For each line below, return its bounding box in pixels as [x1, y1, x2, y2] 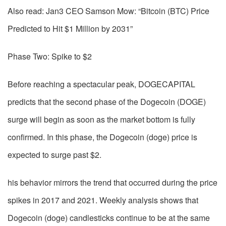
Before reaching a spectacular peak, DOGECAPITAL [8, 78, 195, 90]
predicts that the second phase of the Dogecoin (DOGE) [8, 96, 206, 108]
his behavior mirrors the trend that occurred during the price [8, 177, 217, 189]
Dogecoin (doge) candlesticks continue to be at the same [8, 212, 210, 224]
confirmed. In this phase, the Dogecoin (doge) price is [8, 131, 197, 143]
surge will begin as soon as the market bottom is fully [8, 114, 195, 126]
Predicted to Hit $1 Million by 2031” [8, 23, 133, 35]
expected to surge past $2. [8, 149, 101, 161]
